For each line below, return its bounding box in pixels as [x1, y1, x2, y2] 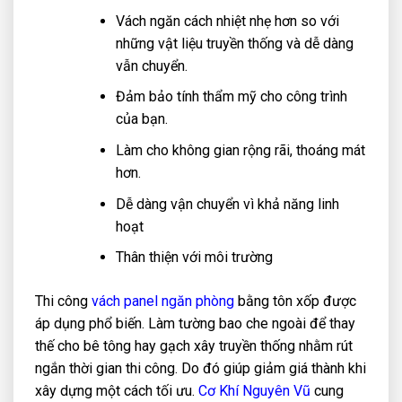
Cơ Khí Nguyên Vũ [198, 382, 310, 400]
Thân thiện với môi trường [115, 249, 273, 267]
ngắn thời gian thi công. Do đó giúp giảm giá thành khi [35, 360, 366, 378]
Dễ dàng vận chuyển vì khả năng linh [115, 195, 339, 213]
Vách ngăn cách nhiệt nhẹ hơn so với [115, 12, 339, 30]
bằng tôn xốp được [234, 293, 356, 310]
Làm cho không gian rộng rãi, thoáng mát [115, 141, 365, 159]
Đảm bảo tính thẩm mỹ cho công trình [115, 88, 347, 106]
